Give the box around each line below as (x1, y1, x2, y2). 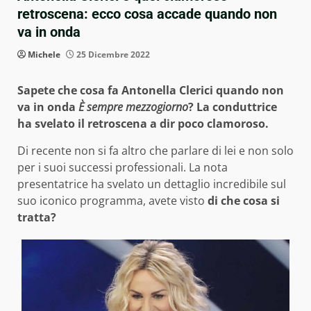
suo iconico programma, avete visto (17, 193, 205, 209)
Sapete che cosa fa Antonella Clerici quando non (17, 83, 284, 99)
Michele (28, 49, 60, 61)
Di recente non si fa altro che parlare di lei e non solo (17, 143, 294, 159)
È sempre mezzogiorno (76, 99, 188, 115)
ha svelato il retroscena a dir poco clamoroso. (17, 116, 269, 132)
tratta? (17, 210, 56, 226)
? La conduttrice (188, 99, 277, 115)
